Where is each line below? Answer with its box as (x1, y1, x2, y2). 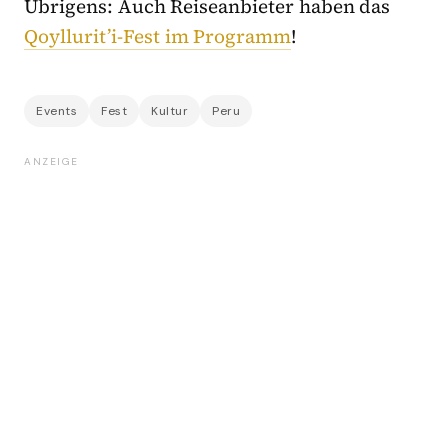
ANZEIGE (24, 155, 79, 169)
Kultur (151, 103, 188, 120)
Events (36, 103, 77, 120)
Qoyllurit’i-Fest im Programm (24, 23, 292, 50)
